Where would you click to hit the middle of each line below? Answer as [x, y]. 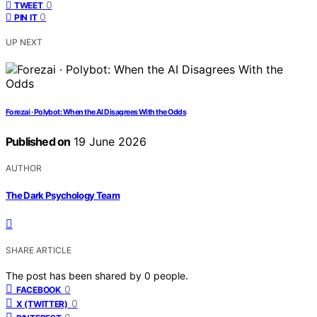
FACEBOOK [39, 289]
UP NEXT [24, 42]
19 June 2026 [109, 142]
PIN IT [26, 18]
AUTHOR [24, 168]
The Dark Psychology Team [63, 195]
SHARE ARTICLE [39, 250]
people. [171, 275]
